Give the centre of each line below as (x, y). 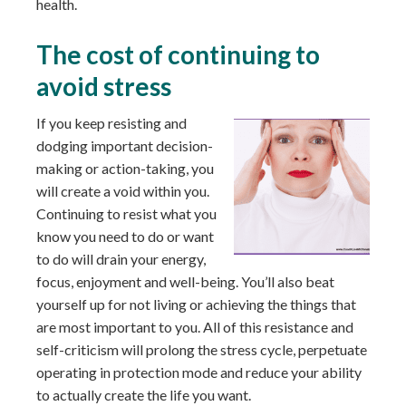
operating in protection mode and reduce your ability (199, 372)
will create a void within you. (123, 190)
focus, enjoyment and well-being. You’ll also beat (185, 281)
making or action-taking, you (125, 168)
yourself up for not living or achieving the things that (196, 304)
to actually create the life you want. (144, 394)
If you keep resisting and (111, 122)
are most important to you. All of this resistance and (195, 326)
